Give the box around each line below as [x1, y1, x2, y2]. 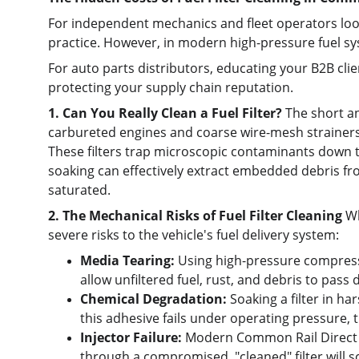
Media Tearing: [80, 252, 175, 269]
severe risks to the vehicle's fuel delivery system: [48, 226, 339, 244]
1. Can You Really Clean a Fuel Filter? [48, 104, 282, 122]
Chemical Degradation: [80, 290, 227, 308]
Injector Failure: [80, 329, 182, 346]
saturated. [48, 181, 111, 199]
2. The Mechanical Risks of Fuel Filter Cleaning [48, 207, 342, 224]
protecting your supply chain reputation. [48, 79, 293, 96]
